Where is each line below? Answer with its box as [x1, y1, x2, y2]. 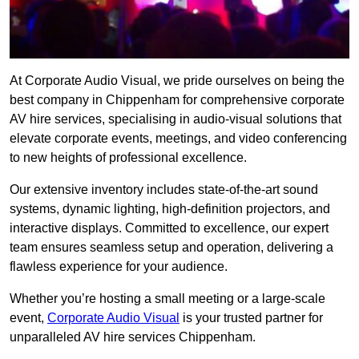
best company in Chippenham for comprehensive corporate [10, 93, 345, 107]
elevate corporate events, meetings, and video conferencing [10, 131, 347, 146]
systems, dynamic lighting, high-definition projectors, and [10, 202, 330, 216]
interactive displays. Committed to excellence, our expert [10, 221, 329, 236]
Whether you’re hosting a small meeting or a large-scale [10, 292, 325, 306]
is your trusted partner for [179, 311, 323, 325]
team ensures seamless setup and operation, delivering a [10, 240, 333, 255]
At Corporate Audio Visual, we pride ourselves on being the [10, 74, 345, 88]
